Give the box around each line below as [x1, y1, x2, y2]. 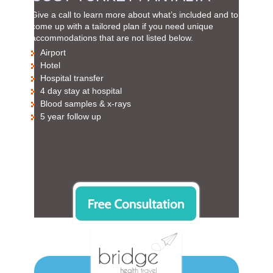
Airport [40, 47, 66, 57]
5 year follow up [40, 111, 101, 121]
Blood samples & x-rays [40, 98, 131, 108]
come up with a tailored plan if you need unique [30, 21, 213, 31]
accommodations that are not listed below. [30, 32, 193, 43]
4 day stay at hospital [40, 85, 122, 96]
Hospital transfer [40, 73, 104, 83]
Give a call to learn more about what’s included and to [30, 9, 238, 19]
